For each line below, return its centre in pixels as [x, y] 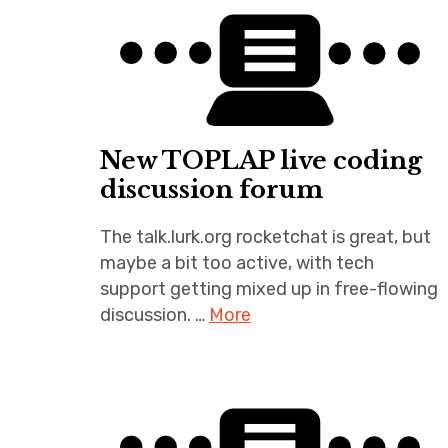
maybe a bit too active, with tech [237, 262]
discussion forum [211, 189]
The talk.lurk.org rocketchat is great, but [265, 236]
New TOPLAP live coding [261, 160]
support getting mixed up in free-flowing [269, 288]
